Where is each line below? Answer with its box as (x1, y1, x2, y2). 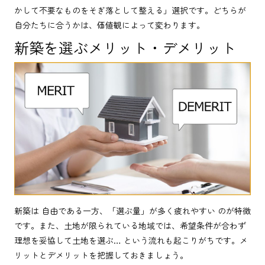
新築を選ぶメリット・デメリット (14, 36, 236, 58)
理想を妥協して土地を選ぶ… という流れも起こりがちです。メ (14, 234, 248, 246)
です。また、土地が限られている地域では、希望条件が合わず (14, 219, 246, 231)
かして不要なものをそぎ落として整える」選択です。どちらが (14, 4, 246, 16)
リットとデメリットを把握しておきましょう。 (14, 248, 188, 261)
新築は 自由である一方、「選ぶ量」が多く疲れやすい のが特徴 (14, 204, 251, 216)
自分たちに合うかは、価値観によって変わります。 (14, 18, 205, 31)
